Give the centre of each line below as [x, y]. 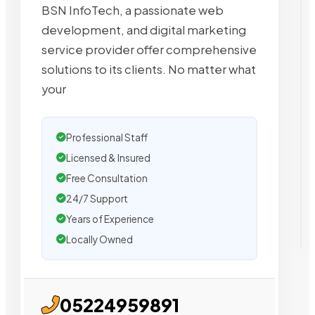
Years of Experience [110, 219]
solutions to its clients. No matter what [149, 69]
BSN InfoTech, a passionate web [133, 10]
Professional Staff [107, 137]
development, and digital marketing [144, 30]
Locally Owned [99, 239]
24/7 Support [97, 198]
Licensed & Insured [108, 157]
